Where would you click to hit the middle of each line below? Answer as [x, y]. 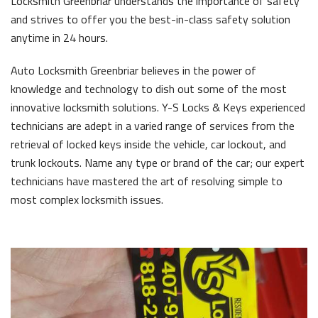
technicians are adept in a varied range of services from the [153, 126]
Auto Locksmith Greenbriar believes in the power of [133, 70]
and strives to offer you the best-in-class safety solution [150, 19]
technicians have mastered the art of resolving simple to [147, 181]
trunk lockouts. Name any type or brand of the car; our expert [158, 163]
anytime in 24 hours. [59, 38]
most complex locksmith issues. [87, 199]
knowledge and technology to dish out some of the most [149, 89]
